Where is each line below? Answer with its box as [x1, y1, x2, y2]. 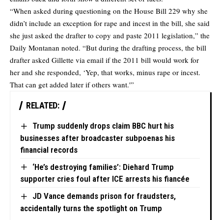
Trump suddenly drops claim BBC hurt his [32, 121, 174, 131]
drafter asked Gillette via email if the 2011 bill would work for [10, 55, 199, 65]
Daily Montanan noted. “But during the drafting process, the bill [10, 43, 206, 53]
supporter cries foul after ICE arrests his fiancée [20, 174, 190, 184]
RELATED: [26, 100, 59, 111]
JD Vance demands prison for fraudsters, [32, 191, 176, 201]
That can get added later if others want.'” [10, 80, 134, 90]
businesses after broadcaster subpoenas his [20, 133, 175, 143]
